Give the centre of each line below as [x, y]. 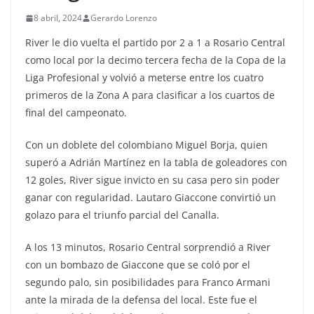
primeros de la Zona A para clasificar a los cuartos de [150, 95]
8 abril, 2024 [58, 18]
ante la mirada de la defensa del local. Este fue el [141, 300]
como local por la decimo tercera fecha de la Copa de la [156, 60]
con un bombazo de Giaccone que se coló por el [138, 265]
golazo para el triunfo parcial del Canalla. [122, 215]
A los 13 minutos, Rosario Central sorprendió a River [148, 247]
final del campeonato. [76, 113]
